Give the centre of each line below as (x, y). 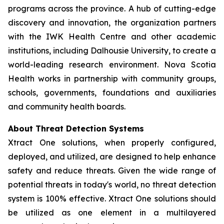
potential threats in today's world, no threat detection (112, 184)
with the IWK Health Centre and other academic (112, 36)
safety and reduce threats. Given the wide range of (112, 170)
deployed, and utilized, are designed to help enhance (112, 156)
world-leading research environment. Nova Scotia (112, 64)
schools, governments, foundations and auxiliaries (112, 92)
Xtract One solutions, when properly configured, (112, 142)
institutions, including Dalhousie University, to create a (112, 50)
